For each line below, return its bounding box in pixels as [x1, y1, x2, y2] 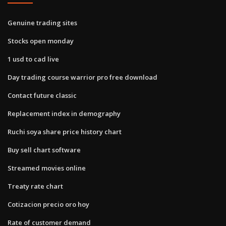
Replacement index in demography [8, 108, 121, 118]
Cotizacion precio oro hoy [8, 199, 89, 209]
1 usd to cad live [8, 54, 59, 64]
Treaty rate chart [8, 181, 63, 191]
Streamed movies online [8, 163, 86, 173]
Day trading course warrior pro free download [8, 72, 157, 82]
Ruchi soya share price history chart [8, 127, 122, 136]
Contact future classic [8, 90, 77, 100]
